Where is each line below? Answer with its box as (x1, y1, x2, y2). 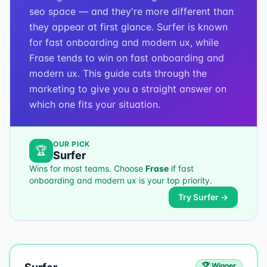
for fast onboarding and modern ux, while (29, 36, 219, 48)
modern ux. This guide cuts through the (29, 67, 207, 79)
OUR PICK (53, 139, 90, 148)
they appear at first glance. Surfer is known (29, 21, 228, 33)
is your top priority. (136, 175, 212, 185)
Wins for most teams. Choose (29, 163, 145, 173)
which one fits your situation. (29, 98, 160, 110)
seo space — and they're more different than (29, 5, 234, 17)
